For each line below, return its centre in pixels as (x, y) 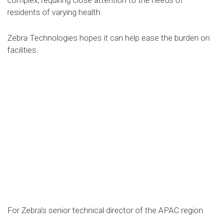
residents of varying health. (55, 12)
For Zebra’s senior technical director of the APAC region (105, 210)
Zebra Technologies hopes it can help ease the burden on (108, 38)
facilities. (23, 50)
